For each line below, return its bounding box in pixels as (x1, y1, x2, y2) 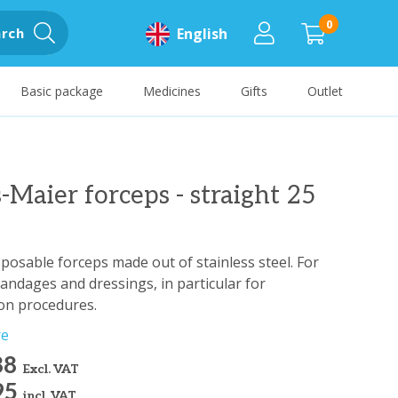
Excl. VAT (22, 362, 80, 377)
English (177, 24, 227, 44)
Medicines (142, 83, 201, 99)
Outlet (306, 83, 343, 99)
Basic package (20, 83, 103, 99)
